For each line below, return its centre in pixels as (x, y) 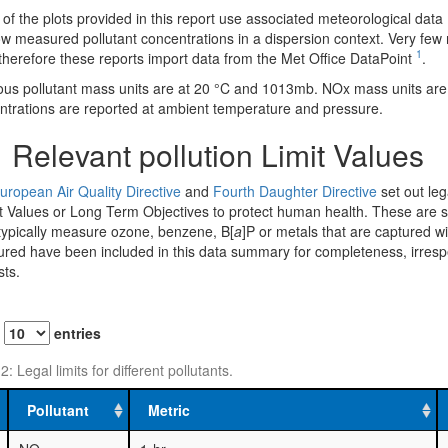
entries (75, 332)
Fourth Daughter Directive (294, 190)
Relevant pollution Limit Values (213, 154)
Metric (168, 409)
